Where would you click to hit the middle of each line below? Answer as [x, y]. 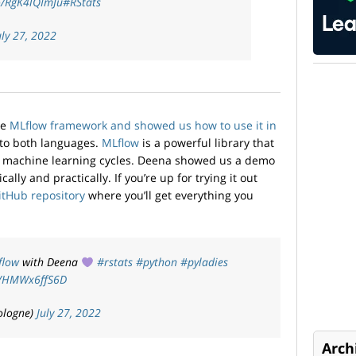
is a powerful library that [207, 143]
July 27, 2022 [69, 313]
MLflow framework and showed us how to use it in [143, 126]
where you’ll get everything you [169, 195]
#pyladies [204, 262]
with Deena [50, 262]
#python [156, 262]
